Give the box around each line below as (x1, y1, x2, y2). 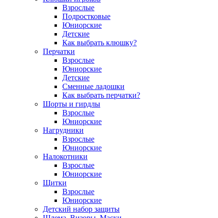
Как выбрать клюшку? (62, 38, 137, 47)
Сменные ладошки (62, 82, 125, 91)
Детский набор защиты (43, 204, 120, 213)
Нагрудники (43, 126, 84, 134)
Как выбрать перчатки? (62, 91, 140, 99)
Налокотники (43, 152, 88, 161)
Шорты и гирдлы (43, 99, 100, 108)
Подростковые (62, 12, 110, 20)
